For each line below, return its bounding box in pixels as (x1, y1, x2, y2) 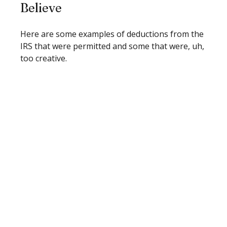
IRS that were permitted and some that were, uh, (20, 40, 204, 52)
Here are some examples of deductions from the (20, 28, 204, 40)
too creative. (20, 52, 67, 64)
